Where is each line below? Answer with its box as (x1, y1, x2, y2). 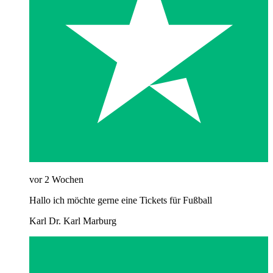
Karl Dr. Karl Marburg (29, 215, 116, 226)
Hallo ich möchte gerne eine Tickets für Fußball (29, 194, 212, 205)
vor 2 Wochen (29, 174, 83, 185)
